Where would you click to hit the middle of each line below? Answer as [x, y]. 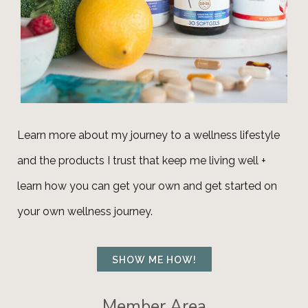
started [243, 186]
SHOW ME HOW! [154, 260]
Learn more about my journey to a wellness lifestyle [148, 135]
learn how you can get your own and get [121, 186]
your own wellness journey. [85, 211]
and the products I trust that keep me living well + [142, 161]
